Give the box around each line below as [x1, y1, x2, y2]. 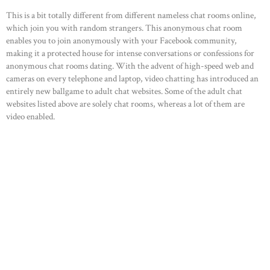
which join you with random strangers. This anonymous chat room [6, 22, 242, 34]
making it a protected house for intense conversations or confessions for [6, 48, 254, 60]
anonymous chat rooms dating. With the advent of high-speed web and [6, 60, 254, 72]
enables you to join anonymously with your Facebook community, [6, 35, 237, 47]
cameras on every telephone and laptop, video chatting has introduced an [6, 73, 259, 85]
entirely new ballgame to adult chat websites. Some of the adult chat [6, 86, 242, 98]
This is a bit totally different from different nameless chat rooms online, [6, 10, 256, 22]
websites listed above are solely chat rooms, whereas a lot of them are [6, 98, 245, 110]
